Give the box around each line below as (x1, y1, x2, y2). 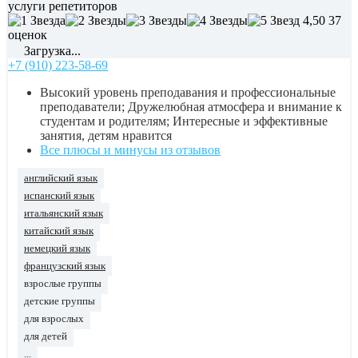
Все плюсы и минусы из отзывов (40, 143, 221, 157)
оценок (8, 28, 47, 42)
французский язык (24, 261, 105, 272)
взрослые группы (24, 278, 101, 290)
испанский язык (24, 190, 94, 202)
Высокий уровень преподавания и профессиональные (40, 86, 336, 100)
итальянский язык (24, 208, 103, 220)
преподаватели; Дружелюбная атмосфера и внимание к (40, 100, 342, 114)
